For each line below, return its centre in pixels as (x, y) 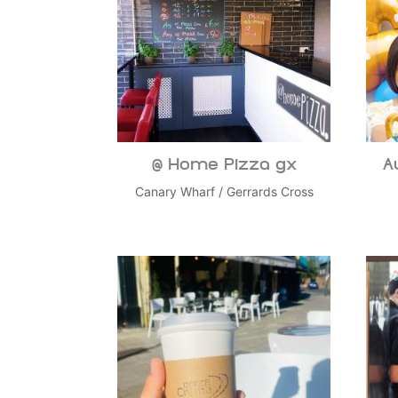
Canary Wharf (175, 192)
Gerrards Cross (270, 192)
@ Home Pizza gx (224, 166)
